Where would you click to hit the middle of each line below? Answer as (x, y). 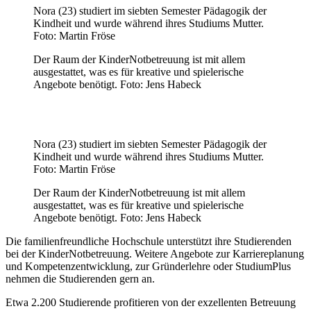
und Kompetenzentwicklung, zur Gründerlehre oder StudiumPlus (148, 266)
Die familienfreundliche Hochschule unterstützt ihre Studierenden (149, 241)
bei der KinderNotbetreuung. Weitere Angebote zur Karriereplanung (155, 253)
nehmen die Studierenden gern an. (80, 278)
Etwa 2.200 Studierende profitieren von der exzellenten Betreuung (151, 302)
